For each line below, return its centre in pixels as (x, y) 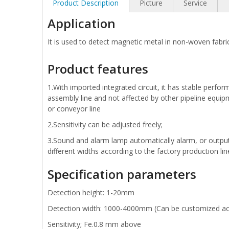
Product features (98, 69)
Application (82, 23)
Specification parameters (122, 174)
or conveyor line (74, 109)
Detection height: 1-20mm (91, 192)
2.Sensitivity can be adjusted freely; (105, 124)
